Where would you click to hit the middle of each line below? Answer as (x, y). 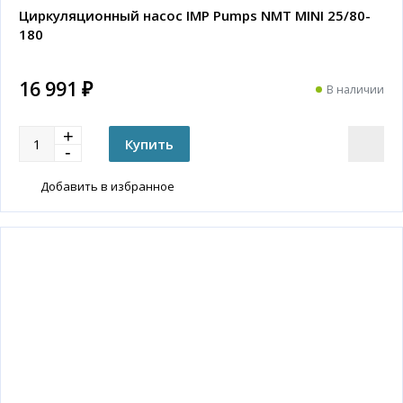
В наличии (355, 89)
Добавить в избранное (107, 187)
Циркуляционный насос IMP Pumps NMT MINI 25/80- (195, 16)
